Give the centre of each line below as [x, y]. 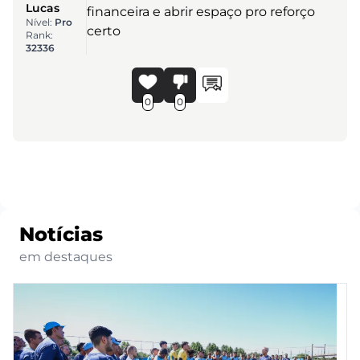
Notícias [61, 234]
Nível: [40, 22]
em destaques [66, 256]
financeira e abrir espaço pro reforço [200, 11]
